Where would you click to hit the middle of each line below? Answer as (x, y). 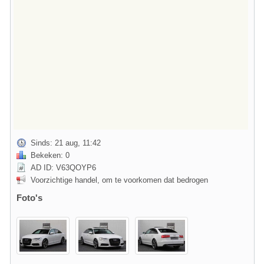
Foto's (29, 198)
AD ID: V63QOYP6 (63, 168)
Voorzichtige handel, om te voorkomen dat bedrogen (119, 180)
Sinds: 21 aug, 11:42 (66, 143)
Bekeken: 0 (50, 155)
